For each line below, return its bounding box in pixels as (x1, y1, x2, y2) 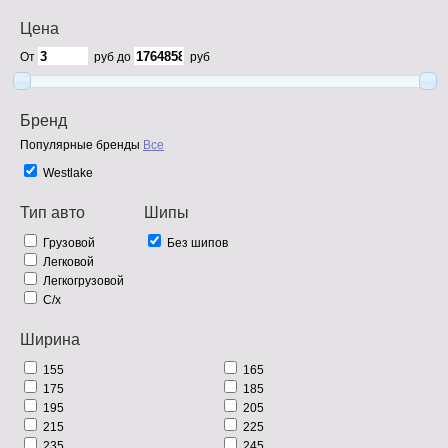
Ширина (20, 330, 80, 348)
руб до (94, 49, 134, 64)
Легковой (43, 254, 94, 269)
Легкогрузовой (43, 273, 124, 288)
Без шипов (167, 235, 228, 250)
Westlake (43, 165, 93, 180)
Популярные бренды (20, 137, 140, 152)
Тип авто (20, 203, 85, 221)
